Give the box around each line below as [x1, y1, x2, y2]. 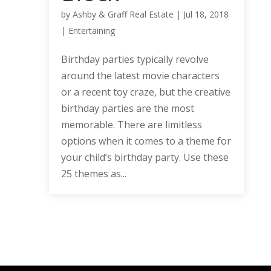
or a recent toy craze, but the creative [60, 85, 230, 99]
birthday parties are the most [60, 101, 194, 115]
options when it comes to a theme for [60, 134, 231, 148]
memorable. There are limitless [60, 117, 202, 131]
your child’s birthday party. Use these [60, 150, 229, 164]
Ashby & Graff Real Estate [72, 8, 174, 20]
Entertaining [68, 24, 115, 36]
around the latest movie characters [60, 68, 220, 82]
